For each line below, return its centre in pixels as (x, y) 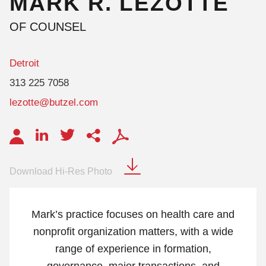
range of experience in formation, (133, 248)
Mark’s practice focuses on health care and (133, 214)
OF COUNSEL (48, 27)
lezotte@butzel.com (54, 102)
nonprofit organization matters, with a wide (133, 231)
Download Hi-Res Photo (61, 171)
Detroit (24, 63)
